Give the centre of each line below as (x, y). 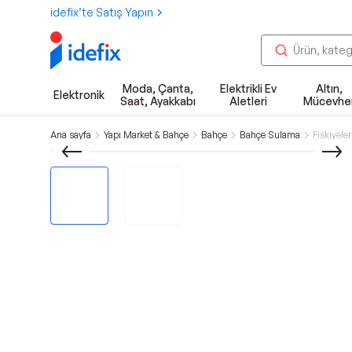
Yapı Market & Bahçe (146, 135)
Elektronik (79, 95)
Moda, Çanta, (158, 88)
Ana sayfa (71, 135)
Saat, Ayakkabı (158, 101)
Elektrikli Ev (248, 88)
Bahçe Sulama (270, 135)
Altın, (329, 88)
